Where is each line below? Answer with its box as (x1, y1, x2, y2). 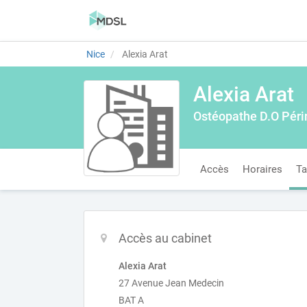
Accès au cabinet (119, 231, 212, 245)
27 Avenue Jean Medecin (119, 278, 224, 288)
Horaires (243, 163, 282, 175)
